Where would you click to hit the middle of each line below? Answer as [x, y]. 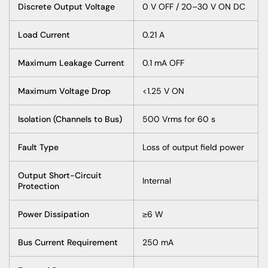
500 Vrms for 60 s [179, 119]
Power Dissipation [54, 214]
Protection [39, 186]
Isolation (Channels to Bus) [70, 119]
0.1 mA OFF [163, 63]
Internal [157, 180]
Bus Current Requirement [68, 242]
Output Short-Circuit [60, 175]
